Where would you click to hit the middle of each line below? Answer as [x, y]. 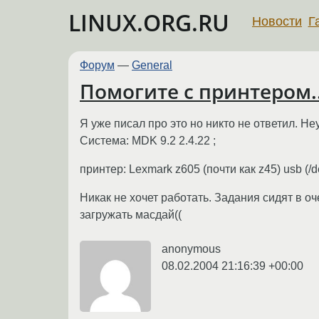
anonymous [191, 249]
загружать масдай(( [131, 214]
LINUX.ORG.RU [149, 22]
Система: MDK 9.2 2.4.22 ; [148, 140]
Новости [277, 21]
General [152, 65]
